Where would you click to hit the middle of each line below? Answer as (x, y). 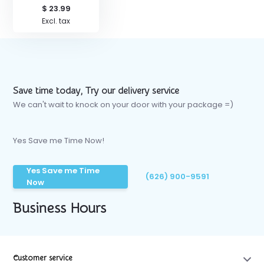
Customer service (43, 258)
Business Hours (60, 209)
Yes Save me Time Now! (59, 141)
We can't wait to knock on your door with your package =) (123, 105)
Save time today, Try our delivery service (96, 91)
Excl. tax (56, 21)
